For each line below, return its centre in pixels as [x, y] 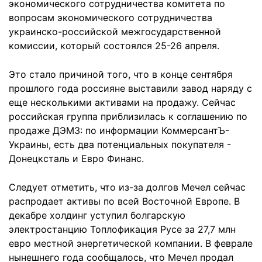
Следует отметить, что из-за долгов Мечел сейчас [127, 187]
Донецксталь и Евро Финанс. [76, 158]
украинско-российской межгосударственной [115, 32]
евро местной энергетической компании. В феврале [131, 243]
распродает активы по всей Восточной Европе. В [124, 201]
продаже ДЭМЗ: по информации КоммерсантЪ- [119, 130]
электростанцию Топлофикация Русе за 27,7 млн [122, 229]
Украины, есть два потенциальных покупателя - [120, 144]
